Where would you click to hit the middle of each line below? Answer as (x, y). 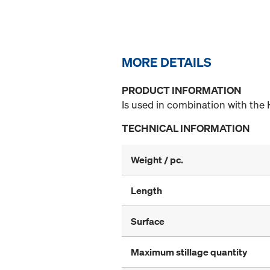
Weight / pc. (157, 160)
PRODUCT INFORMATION (181, 90)
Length (146, 191)
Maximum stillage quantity (189, 252)
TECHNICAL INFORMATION (186, 128)
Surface (148, 221)
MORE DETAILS (167, 62)
